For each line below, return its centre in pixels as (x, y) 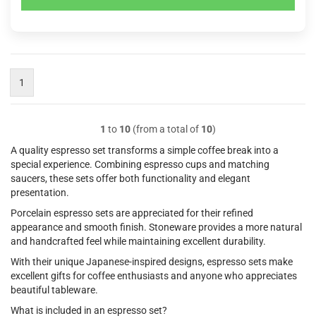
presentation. (40, 193)
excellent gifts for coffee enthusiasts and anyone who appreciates (154, 276)
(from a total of (166, 129)
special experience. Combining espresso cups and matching (140, 164)
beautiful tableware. (54, 290)
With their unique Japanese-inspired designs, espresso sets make (152, 262)
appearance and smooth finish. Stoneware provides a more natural (156, 227)
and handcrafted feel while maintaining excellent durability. (138, 241)
